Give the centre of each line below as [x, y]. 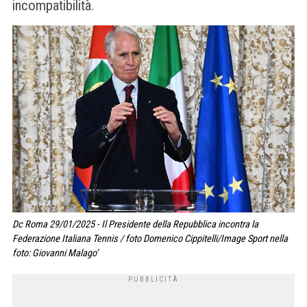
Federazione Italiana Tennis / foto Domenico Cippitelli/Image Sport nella [150, 238]
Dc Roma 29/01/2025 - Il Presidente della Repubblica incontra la [135, 224]
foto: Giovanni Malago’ [55, 253]
